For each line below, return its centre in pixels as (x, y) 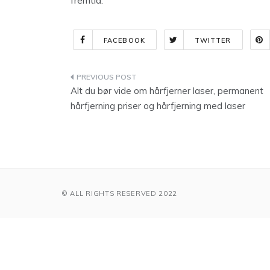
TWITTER (213, 41)
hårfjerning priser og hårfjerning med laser (158, 106)
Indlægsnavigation (137, 80)
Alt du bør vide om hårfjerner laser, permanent (167, 91)
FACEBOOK (124, 41)
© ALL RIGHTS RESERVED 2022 (120, 194)
